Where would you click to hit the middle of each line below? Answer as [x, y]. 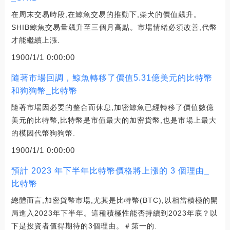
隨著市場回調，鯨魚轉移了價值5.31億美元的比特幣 [112, 78]
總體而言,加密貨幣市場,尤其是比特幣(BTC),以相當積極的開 [114, 200]
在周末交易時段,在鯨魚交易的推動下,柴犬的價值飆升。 [106, 14]
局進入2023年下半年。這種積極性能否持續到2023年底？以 [114, 213]
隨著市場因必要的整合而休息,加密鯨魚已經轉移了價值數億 [112, 107]
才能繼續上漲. [35, 40]
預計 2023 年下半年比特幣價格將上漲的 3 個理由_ [110, 170]
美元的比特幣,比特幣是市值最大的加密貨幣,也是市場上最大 [114, 120]
